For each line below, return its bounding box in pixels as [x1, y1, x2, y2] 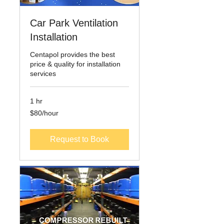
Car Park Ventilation [30, 17, 118, 29]
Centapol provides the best [30, 50, 115, 59]
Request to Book [50, 135, 109, 144]
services [30, 69, 56, 78]
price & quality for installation [30, 60, 120, 68]
